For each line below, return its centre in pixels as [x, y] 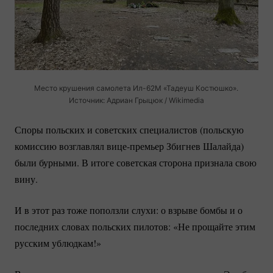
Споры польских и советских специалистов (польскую [129, 130]
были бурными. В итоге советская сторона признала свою [136, 163]
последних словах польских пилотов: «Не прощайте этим [135, 227]
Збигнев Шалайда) [204, 146]
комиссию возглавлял [61, 146]
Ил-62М [147, 88]
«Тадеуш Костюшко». [200, 88]
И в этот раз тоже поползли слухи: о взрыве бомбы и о [129, 210]
